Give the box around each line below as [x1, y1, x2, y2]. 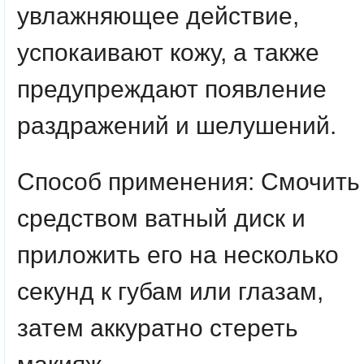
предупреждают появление [17, 76, 327, 102]
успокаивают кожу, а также [17, 39, 319, 66]
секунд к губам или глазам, [17, 278, 323, 305]
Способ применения [17, 168, 248, 195]
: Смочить [248, 168, 360, 195]
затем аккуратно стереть [17, 314, 298, 341]
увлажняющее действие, [17, 2, 299, 29]
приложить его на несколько [17, 241, 339, 268]
